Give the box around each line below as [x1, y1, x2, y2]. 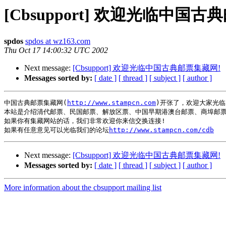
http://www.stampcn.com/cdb [109, 126, 214, 134]
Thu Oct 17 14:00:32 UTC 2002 [4, 46, 108, 55]
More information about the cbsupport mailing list [4, 183, 161, 192]
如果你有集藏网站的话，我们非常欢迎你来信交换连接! [4, 117, 165, 125]
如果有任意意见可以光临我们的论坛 [4, 126, 109, 134]
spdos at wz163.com [25, 37, 90, 46]
